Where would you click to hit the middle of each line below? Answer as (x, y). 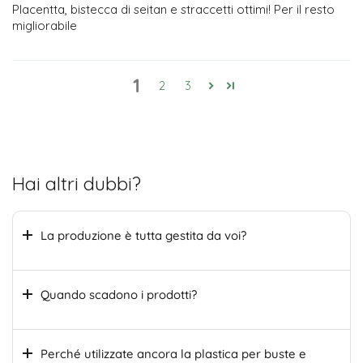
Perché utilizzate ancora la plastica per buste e (173, 353)
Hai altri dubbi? (77, 183)
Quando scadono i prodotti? (119, 294)
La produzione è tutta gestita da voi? (143, 235)
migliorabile (45, 25)
